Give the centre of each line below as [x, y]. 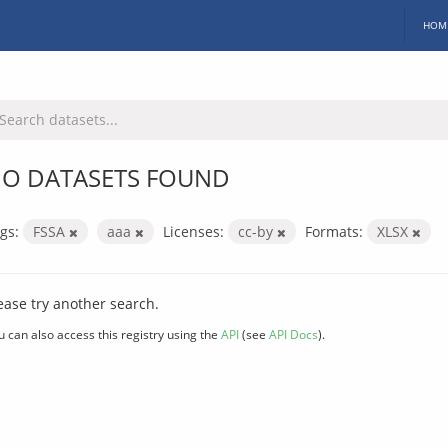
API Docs [293, 333]
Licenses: [193, 231]
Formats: [334, 231]
